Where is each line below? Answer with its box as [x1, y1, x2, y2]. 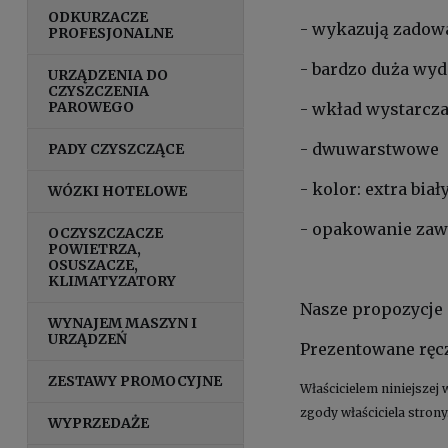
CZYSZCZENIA [48, 81, 150, 100]
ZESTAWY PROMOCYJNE [48, 371, 223, 390]
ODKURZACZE [48, 7, 149, 26]
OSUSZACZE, [48, 255, 139, 274]
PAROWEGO [48, 97, 135, 116]
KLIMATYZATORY [48, 271, 177, 290]
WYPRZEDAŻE [48, 413, 150, 432]
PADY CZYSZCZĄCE [48, 139, 185, 158]
